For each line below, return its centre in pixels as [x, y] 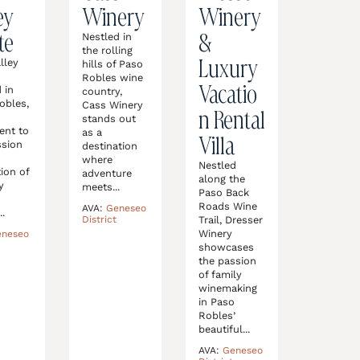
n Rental [231, 120]
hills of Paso [112, 64]
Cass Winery [112, 105]
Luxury [227, 68]
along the [221, 179]
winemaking [227, 288]
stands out [108, 119]
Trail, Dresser [230, 220]
